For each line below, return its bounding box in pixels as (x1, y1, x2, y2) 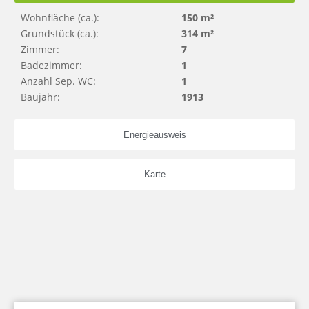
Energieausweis (123, 129, 186, 140)
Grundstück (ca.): (21, 26, 99, 40)
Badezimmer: (21, 58, 82, 72)
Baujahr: (21, 90, 60, 103)
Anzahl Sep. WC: (21, 74, 96, 88)
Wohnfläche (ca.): (21, 10, 99, 24)
